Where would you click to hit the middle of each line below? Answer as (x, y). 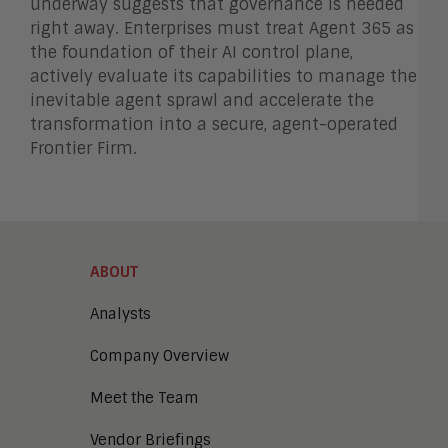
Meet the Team (144, 397)
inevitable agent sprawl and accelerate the (202, 100)
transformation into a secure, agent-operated (214, 124)
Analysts (120, 313)
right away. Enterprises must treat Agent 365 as (222, 28)
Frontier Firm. (83, 148)
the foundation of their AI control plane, (191, 52)
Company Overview (159, 355)
